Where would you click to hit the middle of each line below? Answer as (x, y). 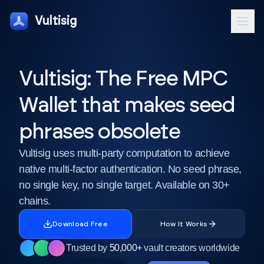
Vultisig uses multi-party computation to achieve (124, 153)
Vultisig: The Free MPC (123, 79)
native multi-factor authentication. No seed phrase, (131, 169)
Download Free (80, 224)
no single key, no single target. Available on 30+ (124, 185)
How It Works (184, 224)
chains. (35, 201)
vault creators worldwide (192, 248)
